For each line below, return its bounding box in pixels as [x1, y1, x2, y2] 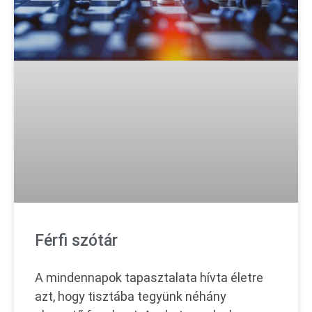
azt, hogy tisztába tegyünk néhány [35, 289, 226, 304]
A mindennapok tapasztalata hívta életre [35, 270, 263, 286]
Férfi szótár [35, 231, 118, 251]
